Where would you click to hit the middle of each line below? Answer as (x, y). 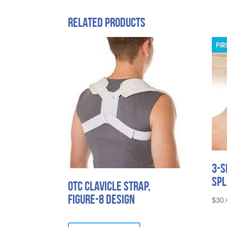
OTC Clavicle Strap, (109, 186)
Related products (107, 22)
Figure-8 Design (102, 199)
